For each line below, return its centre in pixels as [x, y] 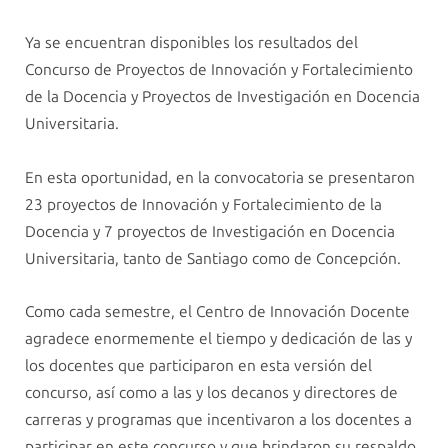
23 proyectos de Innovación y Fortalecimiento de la [203, 204]
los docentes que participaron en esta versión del [198, 365]
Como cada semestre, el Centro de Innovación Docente [217, 311]
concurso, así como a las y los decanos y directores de [211, 392]
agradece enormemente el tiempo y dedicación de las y [218, 338]
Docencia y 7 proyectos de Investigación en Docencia [210, 231]
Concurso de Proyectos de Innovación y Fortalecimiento [219, 70]
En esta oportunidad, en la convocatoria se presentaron [220, 177]
